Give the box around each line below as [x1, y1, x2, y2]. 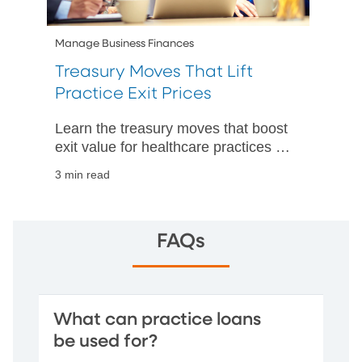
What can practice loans [53, 311, 261, 330]
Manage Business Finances [55, 38, 194, 50]
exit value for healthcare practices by [55, 139, 291, 156]
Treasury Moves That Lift [55, 64, 253, 82]
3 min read [55, 168, 110, 181]
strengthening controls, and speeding [55, 176, 293, 193]
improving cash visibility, [55, 158, 210, 175]
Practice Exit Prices [55, 86, 212, 103]
